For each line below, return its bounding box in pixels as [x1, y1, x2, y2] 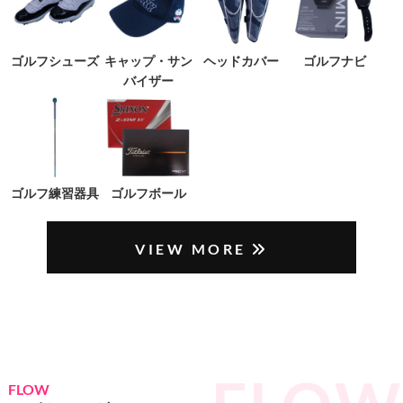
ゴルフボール [110, 185, 186, 201]
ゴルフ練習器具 [10, 185, 99, 201]
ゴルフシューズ [10, 52, 99, 68]
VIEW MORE [135, 240, 246, 258]
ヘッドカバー [203, 52, 280, 68]
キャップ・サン [103, 52, 193, 68]
